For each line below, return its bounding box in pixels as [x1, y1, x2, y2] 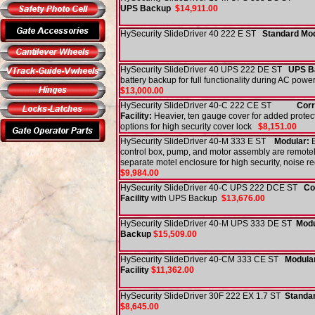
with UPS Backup [149, 193, 221, 203]
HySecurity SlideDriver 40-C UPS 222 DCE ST [120, 183, 304, 193]
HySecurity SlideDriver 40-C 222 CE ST [120, 101, 297, 110]
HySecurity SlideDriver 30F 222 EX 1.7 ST [120, 291, 285, 301]
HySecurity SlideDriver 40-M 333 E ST [120, 136, 274, 146]
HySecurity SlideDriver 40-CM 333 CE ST [120, 255, 285, 264]
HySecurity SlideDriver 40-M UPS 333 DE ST [120, 219, 296, 229]
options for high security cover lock [120, 122, 258, 131]
